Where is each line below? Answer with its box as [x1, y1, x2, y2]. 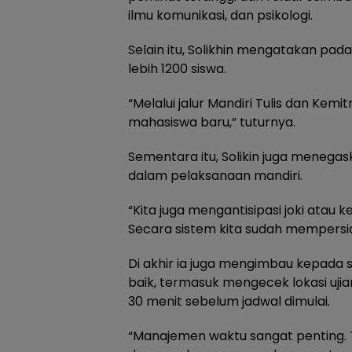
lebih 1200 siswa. [128, 60, 226, 79]
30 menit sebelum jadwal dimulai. [128, 292, 330, 311]
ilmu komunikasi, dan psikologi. [128, 6, 313, 25]
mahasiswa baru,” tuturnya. [128, 113, 295, 132]
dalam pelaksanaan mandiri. [128, 167, 302, 185]
